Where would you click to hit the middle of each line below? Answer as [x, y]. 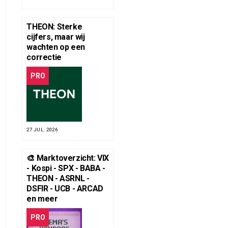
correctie [44, 58]
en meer [42, 199]
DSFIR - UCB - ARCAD [65, 189]
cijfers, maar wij [56, 37]
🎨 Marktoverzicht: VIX [68, 158]
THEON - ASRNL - [58, 179]
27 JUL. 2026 [42, 130]
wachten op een [56, 47]
